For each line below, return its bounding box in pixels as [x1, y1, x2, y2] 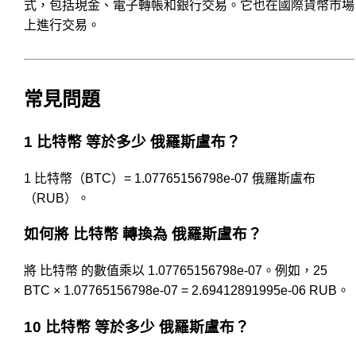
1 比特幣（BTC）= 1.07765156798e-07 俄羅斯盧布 [24, 171, 315, 185]
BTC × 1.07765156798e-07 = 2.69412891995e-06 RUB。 [24, 284, 350, 298]
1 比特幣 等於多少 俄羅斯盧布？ [24, 133, 241, 150]
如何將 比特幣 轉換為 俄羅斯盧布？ [24, 226, 262, 243]
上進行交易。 [24, 17, 100, 32]
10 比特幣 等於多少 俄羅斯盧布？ [24, 318, 250, 335]
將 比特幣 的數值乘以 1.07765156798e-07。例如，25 [24, 264, 327, 278]
